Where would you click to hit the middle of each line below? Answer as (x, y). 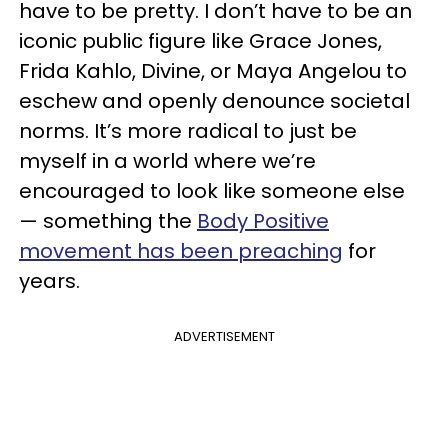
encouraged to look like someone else (212, 190)
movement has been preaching (181, 250)
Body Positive (263, 220)
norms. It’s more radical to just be (188, 130)
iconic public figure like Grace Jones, (200, 40)
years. (52, 280)
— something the (108, 220)
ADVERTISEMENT (224, 336)
